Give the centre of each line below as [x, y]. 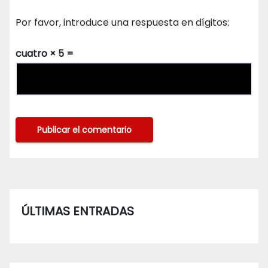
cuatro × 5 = [45, 53]
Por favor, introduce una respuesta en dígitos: [122, 22]
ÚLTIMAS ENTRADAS [78, 211]
